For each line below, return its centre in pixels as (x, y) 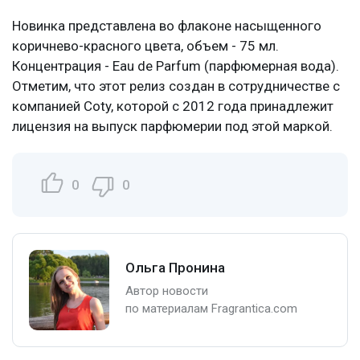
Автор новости (167, 291)
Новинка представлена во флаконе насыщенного (167, 25)
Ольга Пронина (175, 268)
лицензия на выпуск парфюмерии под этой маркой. (172, 126)
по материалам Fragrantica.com (211, 309)
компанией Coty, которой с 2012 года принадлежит (173, 106)
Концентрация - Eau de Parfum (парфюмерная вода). (176, 65)
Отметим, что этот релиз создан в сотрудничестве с (176, 86)
